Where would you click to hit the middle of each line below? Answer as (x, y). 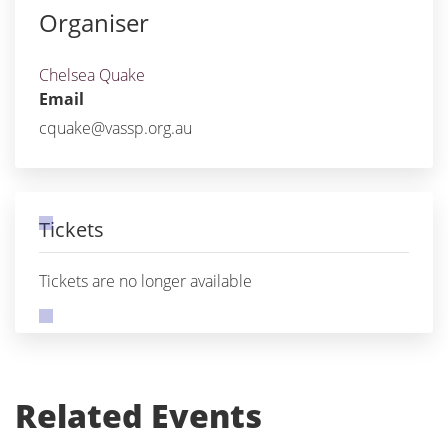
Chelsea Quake (92, 75)
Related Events (138, 415)
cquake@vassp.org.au (115, 128)
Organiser (94, 22)
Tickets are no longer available (145, 281)
